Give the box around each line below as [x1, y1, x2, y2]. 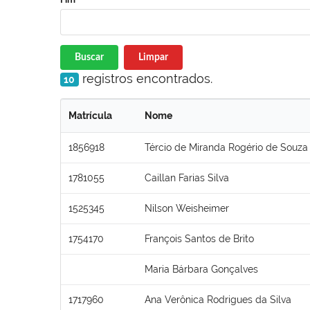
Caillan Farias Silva [145, 172, 229, 183]
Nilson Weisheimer [145, 202, 229, 214]
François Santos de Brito [145, 232, 254, 244]
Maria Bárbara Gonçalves [145, 263, 258, 275]
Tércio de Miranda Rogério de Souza [145, 141, 308, 153]
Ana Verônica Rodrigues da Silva [145, 293, 291, 305]
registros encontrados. [78, 71, 212, 86]
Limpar [138, 52, 168, 62]
